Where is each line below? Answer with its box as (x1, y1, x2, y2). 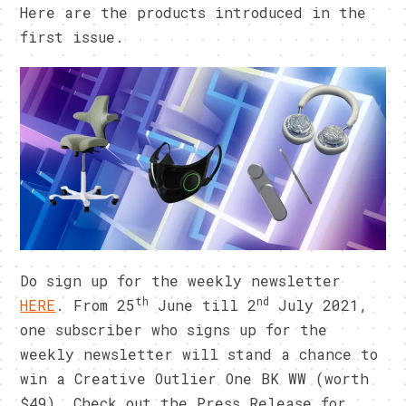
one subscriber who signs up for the (20, 319, 328, 339)
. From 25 (55, 295, 136, 314)
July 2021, (269, 295, 369, 314)
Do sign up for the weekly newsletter (20, 270, 342, 290)
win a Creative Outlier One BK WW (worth (20, 368, 370, 388)
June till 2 (149, 295, 257, 314)
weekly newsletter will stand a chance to (20, 343, 379, 363)
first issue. (20, 27, 125, 47)
